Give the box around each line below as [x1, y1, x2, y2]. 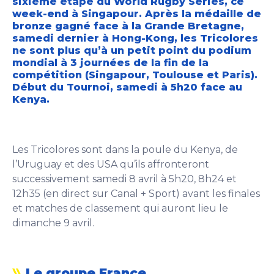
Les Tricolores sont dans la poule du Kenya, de [12, 144, 238, 155]
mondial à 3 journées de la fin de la [12, 57, 209, 68]
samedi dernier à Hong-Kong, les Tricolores [12, 32, 258, 44]
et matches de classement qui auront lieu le [12, 202, 231, 214]
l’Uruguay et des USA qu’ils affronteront [12, 158, 209, 170]
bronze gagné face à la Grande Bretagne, [12, 20, 244, 32]
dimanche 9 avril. [12, 217, 94, 229]
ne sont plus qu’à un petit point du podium [12, 45, 251, 56]
